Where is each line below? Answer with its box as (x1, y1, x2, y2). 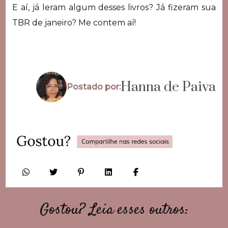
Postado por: (67, 82, 121, 92)
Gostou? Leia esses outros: (39, 198, 189, 221)
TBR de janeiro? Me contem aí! (12, 17, 136, 27)
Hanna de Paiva (121, 78, 216, 96)
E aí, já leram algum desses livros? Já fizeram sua (12, 2, 216, 12)
